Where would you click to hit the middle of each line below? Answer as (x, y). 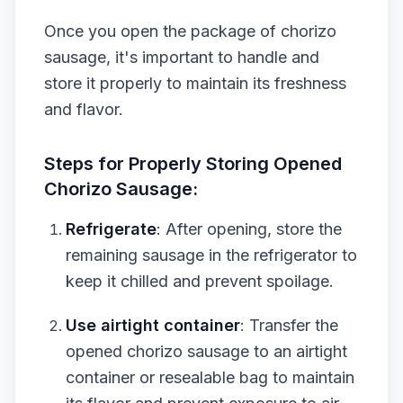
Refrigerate (111, 229)
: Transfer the (289, 325)
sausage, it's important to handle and (182, 57)
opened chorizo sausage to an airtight (206, 351)
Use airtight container (153, 325)
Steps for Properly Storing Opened (193, 164)
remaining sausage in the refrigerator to (211, 255)
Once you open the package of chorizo (190, 31)
